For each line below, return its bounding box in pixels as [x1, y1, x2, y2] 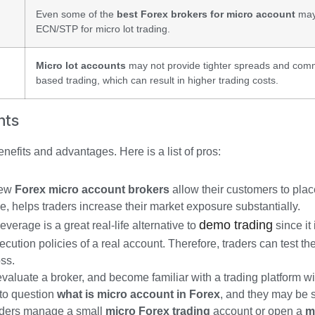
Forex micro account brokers [15, 183, 169, 195]
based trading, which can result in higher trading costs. [36, 74, 278, 86]
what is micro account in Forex [57, 288, 220, 300]
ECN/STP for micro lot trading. [36, 22, 170, 34]
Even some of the [36, 8, 117, 20]
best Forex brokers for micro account [117, 8, 295, 20]
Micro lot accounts [36, 59, 126, 71]
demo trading [199, 217, 273, 232]
